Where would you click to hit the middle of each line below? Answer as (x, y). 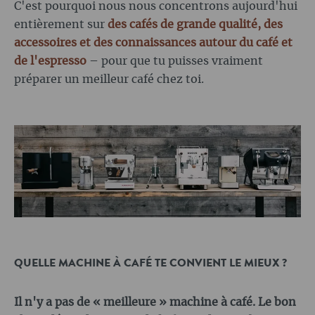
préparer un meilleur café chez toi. (109, 80)
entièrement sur (61, 25)
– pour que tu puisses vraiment (175, 62)
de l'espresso (50, 62)
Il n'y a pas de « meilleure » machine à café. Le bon (155, 303)
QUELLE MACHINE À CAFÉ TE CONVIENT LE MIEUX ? (150, 263)
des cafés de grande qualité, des (195, 25)
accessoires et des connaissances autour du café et (153, 43)
